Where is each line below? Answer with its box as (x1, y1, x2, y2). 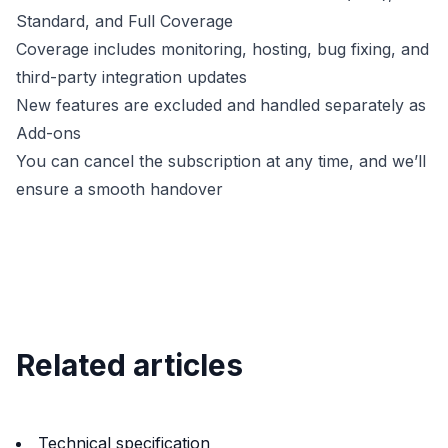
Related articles (16, 347, 243, 383)
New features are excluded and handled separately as (16, 95, 426, 115)
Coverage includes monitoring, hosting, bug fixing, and (16, 39, 429, 59)
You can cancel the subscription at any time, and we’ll (16, 151, 426, 171)
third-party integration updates (16, 67, 247, 87)
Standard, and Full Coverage (16, 11, 233, 31)
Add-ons (16, 123, 81, 143)
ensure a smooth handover (16, 179, 223, 199)
